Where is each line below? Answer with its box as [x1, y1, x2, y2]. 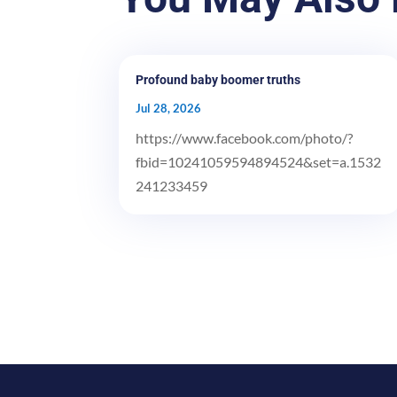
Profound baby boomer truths [136, 72, 301, 87]
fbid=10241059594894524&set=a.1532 [136, 152, 382, 170]
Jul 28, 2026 [136, 100, 202, 115]
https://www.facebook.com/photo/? [136, 128, 354, 146]
